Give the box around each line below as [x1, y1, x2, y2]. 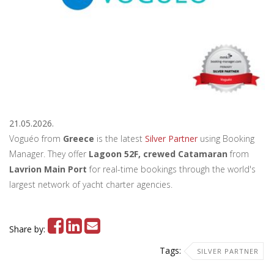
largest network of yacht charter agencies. [9, 179, 172, 190]
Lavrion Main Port [9, 163, 87, 175]
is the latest [94, 133, 145, 144]
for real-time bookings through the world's [87, 163, 256, 175]
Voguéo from [9, 133, 63, 144]
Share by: [9, 223, 48, 235]
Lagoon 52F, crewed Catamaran [89, 148, 228, 160]
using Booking [198, 133, 254, 144]
